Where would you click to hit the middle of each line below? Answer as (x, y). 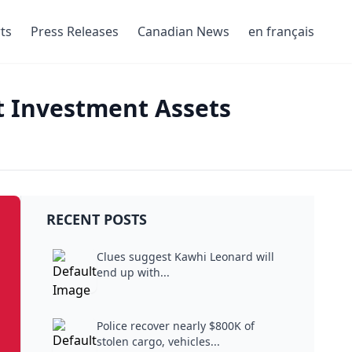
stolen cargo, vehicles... (158, 341)
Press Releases (75, 31)
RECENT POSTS (96, 219)
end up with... (133, 272)
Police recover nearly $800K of (175, 326)
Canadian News (183, 31)
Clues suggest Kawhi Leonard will (185, 257)
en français (281, 31)
